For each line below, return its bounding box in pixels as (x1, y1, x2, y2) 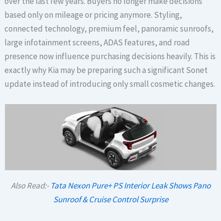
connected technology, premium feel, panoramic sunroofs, (4, 23, 214, 34)
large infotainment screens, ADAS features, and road (4, 37, 190, 48)
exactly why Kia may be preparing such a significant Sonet (4, 64, 208, 75)
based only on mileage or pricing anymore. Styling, (4, 9, 183, 20)
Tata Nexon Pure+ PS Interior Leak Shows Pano (50, 180, 211, 191)
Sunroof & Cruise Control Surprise (53, 194, 168, 205)
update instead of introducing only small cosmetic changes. (4, 78, 216, 89)
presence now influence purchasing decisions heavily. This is (4, 50, 216, 62)
